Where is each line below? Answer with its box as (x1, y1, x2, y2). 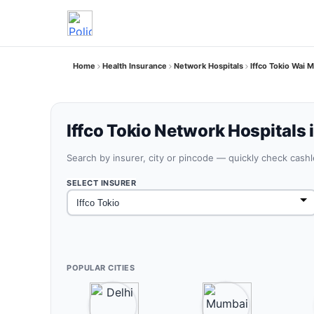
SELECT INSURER (67, 178, 136, 188)
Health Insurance (102, 61, 167, 71)
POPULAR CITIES (67, 263, 135, 273)
